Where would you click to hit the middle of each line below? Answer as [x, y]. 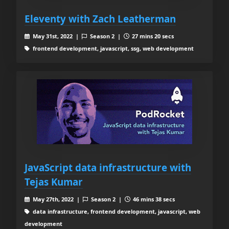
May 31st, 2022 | [56, 36]
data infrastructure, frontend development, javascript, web [116, 211]
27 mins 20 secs [152, 36]
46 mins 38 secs [153, 199]
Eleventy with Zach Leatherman [100, 19]
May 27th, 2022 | [57, 199]
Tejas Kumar [54, 181]
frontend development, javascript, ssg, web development [112, 49]
